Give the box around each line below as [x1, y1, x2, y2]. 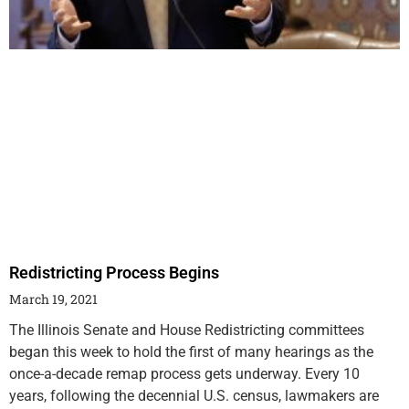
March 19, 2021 [9, 289, 98, 308]
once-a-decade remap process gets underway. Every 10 [9, 364, 360, 383]
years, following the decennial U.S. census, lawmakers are [9, 386, 379, 404]
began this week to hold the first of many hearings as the [9, 342, 373, 361]
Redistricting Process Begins [9, 262, 219, 282]
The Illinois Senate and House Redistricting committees [9, 320, 364, 339]
